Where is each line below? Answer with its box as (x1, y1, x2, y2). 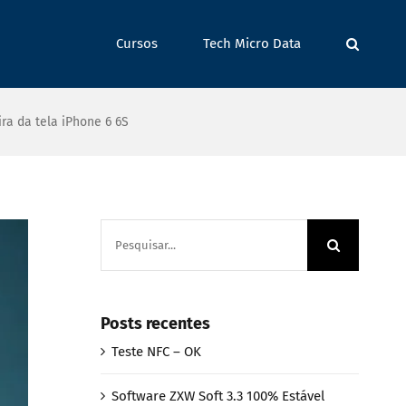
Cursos (116, 35, 158, 52)
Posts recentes (100, 314, 210, 333)
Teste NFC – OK (111, 343, 201, 360)
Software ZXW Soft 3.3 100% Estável (111, 387, 324, 404)
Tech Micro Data (203, 35, 301, 52)
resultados (99, 248, 165, 265)
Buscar (99, 223, 141, 239)
